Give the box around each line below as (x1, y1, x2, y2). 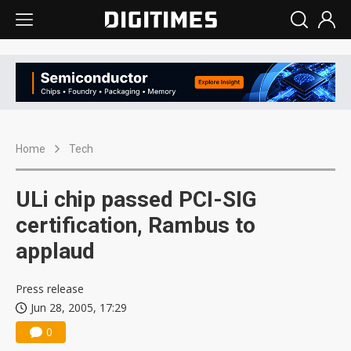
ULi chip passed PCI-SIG (16, 186, 257, 213)
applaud (16, 238, 95, 265)
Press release (16, 281, 84, 297)
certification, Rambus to (16, 212, 255, 239)
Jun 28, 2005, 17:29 (31, 300, 127, 316)
